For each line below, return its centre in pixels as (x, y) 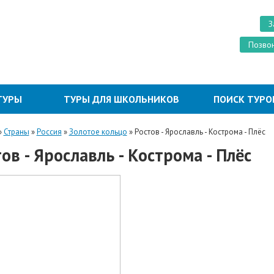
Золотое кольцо (98, 132)
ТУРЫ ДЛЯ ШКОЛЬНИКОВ (121, 99)
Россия (49, 132)
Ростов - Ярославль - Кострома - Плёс (200, 132)
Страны (16, 132)
